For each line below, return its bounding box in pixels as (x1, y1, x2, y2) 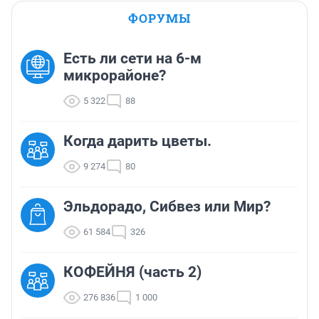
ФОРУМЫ (128, 10, 191, 27)
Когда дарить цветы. (63, 132, 211, 150)
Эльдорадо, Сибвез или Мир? (63, 198, 271, 216)
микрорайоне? (63, 67, 166, 85)
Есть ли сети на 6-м (63, 50, 202, 68)
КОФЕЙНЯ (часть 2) (63, 263, 202, 281)
